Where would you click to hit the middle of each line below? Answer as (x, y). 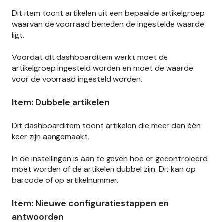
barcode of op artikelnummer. (65, 180)
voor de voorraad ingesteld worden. (77, 79)
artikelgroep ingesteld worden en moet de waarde (103, 68)
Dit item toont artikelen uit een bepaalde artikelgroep (108, 13)
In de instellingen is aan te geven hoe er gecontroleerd (110, 158)
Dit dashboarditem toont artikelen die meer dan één (106, 125)
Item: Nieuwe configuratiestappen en (90, 203)
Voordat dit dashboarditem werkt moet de (90, 57)
